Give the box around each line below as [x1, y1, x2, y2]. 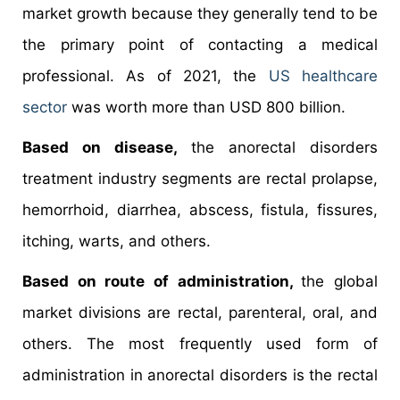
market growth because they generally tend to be [22, 4, 378, 22]
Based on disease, [22, 137, 191, 156]
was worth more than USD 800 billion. [67, 97, 346, 116]
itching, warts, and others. [22, 231, 211, 250]
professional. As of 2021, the [22, 66, 269, 85]
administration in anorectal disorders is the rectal [22, 365, 378, 384]
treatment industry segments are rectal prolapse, [22, 169, 378, 187]
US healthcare [268, 66, 379, 85]
